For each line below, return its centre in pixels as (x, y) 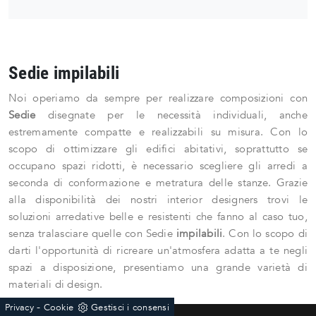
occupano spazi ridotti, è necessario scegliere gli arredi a (158, 166)
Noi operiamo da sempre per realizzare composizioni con (158, 98)
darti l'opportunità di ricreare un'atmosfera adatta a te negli (158, 251)
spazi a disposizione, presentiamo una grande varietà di (158, 268)
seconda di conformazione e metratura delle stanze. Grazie (158, 183)
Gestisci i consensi (130, 308)
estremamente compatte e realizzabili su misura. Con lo (158, 132)
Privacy (19, 308)
